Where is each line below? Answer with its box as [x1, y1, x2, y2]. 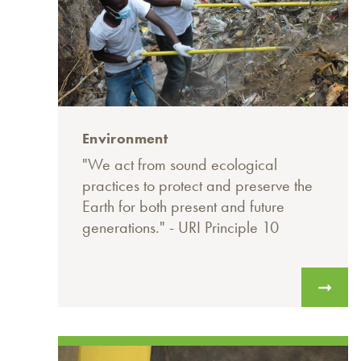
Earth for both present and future [82, 196, 284, 218]
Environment [82, 129, 168, 148]
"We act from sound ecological [82, 154, 277, 176]
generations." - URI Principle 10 [82, 217, 279, 239]
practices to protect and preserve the [82, 175, 313, 197]
